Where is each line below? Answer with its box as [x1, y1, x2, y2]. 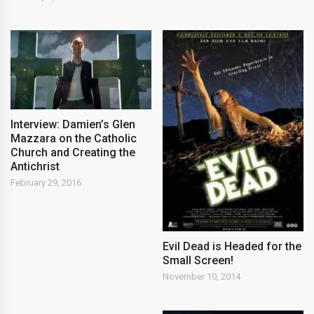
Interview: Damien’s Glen [11, 117, 135, 131]
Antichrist [11, 159, 60, 173]
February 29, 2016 [11, 177, 81, 188]
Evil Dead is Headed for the [163, 240, 302, 254]
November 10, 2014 [163, 271, 241, 282]
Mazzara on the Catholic [11, 131, 137, 145]
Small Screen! [163, 254, 234, 268]
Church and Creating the [11, 145, 135, 159]
